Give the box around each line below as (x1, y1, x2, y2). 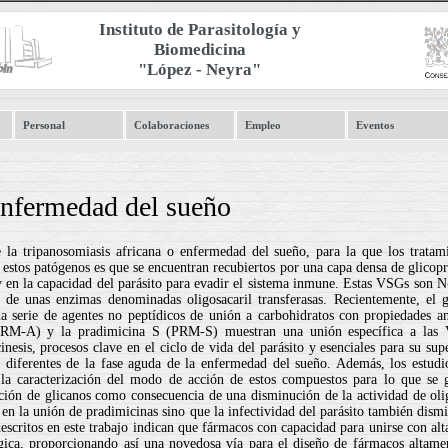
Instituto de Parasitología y (98, 20, 301, 39)
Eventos (356, 119, 394, 131)
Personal (23, 119, 65, 131)
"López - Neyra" (138, 60, 261, 79)
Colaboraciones (134, 119, 209, 131)
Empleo (245, 119, 281, 131)
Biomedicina (153, 40, 246, 59)
